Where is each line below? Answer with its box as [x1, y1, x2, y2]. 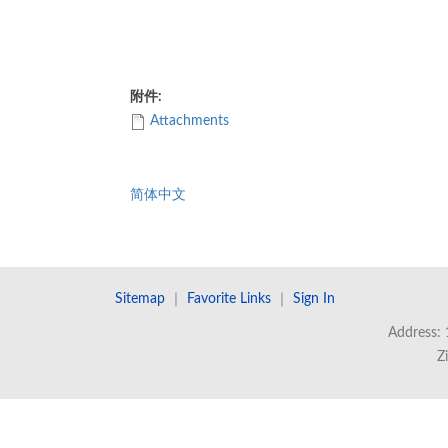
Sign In [293, 292, 335, 307]
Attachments [150, 114, 229, 129]
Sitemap [115, 292, 165, 307]
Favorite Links [187, 292, 271, 307]
